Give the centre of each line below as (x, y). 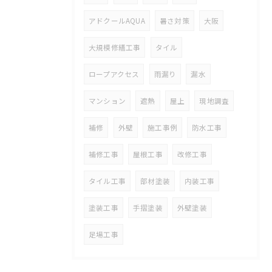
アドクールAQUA (117, 21)
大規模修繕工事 (115, 48)
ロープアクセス (114, 74)
